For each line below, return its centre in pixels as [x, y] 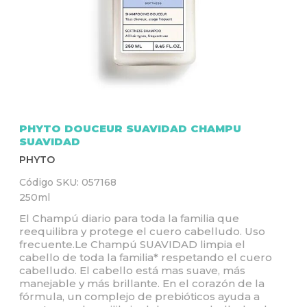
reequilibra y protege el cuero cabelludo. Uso [142, 231]
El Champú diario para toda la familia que [129, 218]
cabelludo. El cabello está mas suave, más [132, 270]
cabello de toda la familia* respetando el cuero [146, 257]
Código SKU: [50, 182]
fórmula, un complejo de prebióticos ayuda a [139, 296]
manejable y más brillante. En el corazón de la [142, 283]
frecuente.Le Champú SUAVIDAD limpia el [132, 244]
